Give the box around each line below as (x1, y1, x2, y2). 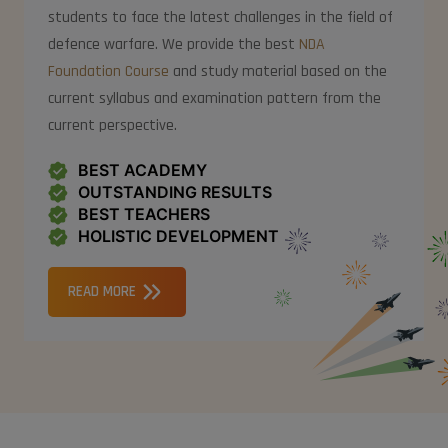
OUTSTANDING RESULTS (78, 181, 272, 202)
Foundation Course (48, 60, 169, 82)
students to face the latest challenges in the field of (48, 6, 393, 28)
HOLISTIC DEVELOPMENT (78, 225, 279, 246)
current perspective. (48, 114, 177, 136)
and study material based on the (169, 60, 387, 82)
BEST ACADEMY (78, 159, 207, 180)
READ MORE (68, 282, 136, 302)
